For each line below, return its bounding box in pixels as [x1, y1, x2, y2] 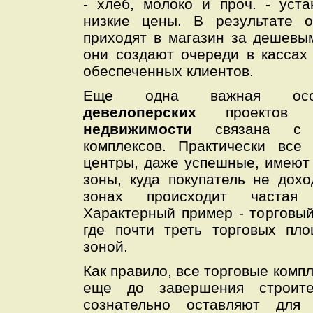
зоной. [83, 238, 128, 254]
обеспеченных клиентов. [83, 63, 254, 79]
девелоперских [83, 104, 226, 120]
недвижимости [83, 121, 215, 137]
